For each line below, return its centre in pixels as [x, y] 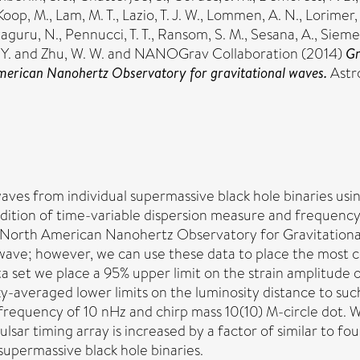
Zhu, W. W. [73, 54]
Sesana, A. [282, 35]
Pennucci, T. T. [108, 35]
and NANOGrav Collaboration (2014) [225, 54]
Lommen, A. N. [253, 15]
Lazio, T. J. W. [161, 15]
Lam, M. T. [86, 15]
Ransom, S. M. [201, 35]
